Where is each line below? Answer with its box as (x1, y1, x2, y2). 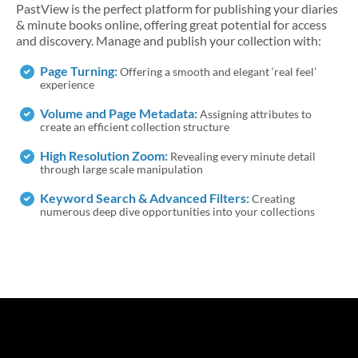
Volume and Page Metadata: (40, 105, 197, 121)
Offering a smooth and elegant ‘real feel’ (117, 64, 316, 78)
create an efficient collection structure (40, 119, 229, 133)
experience (40, 77, 94, 91)
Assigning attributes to (197, 106, 312, 121)
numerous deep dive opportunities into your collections (40, 204, 315, 218)
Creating (249, 191, 295, 205)
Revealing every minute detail (168, 149, 316, 163)
